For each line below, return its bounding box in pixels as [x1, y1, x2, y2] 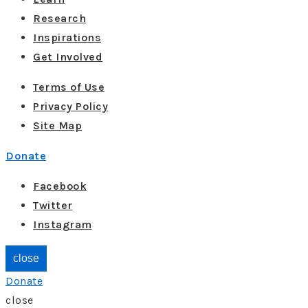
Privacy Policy [33, 100, 108, 113]
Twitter [33, 199, 73, 212]
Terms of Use [33, 80, 104, 93]
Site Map [33, 119, 82, 132]
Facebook [33, 179, 87, 192]
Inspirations [33, 31, 101, 44]
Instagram [33, 218, 92, 231]
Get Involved [33, 50, 102, 63]
